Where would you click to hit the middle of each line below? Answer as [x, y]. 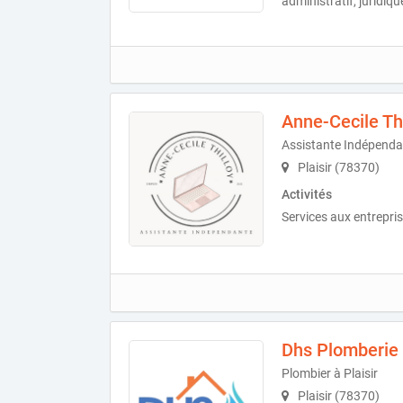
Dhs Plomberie [340, 349]
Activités [307, 195]
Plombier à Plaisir [330, 373]
